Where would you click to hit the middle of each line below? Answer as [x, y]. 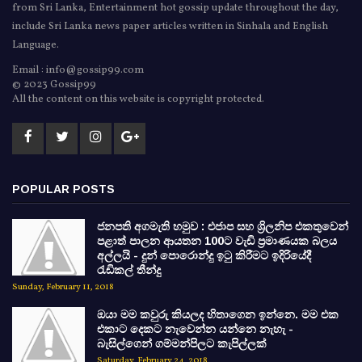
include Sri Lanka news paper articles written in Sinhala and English [170, 27]
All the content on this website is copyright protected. [138, 100]
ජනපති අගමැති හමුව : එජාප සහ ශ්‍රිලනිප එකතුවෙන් [223, 227]
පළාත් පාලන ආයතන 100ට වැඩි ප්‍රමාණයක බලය [217, 241]
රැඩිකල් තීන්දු [129, 270]
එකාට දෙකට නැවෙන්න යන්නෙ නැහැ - [195, 329]
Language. [36, 46]
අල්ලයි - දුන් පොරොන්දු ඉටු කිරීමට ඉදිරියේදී [204, 256]
